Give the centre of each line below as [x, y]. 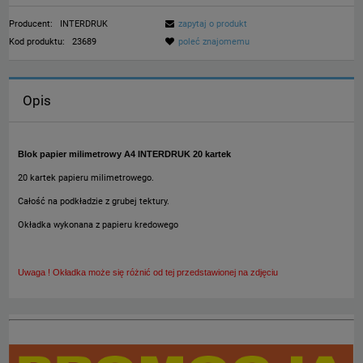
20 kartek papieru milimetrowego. [86, 178]
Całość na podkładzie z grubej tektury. [94, 202]
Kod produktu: [37, 42]
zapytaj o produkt [213, 24]
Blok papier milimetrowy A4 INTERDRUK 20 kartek [124, 154]
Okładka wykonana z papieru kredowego [98, 225]
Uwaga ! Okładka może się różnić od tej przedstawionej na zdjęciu [148, 273]
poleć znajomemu [214, 42]
